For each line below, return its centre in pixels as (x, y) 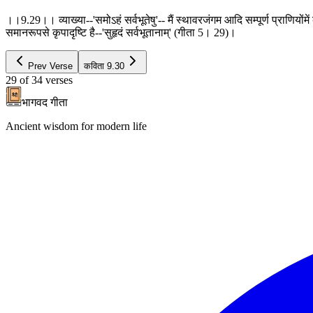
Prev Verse (50, 66)
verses (59, 80)
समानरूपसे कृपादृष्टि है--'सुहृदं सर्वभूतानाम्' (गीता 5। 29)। (121, 32)
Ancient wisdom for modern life (76, 126)
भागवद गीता (45, 102)
